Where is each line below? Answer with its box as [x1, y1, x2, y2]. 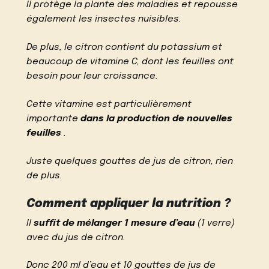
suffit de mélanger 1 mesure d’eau [34, 218, 196, 228]
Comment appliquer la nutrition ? [26, 198, 231, 210]
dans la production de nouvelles [80, 113, 233, 124]
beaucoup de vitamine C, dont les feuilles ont [26, 57, 234, 67]
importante [26, 113, 81, 124]
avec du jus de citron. [26, 232, 126, 243]
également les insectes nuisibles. [26, 14, 182, 25]
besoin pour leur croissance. [26, 71, 159, 82]
